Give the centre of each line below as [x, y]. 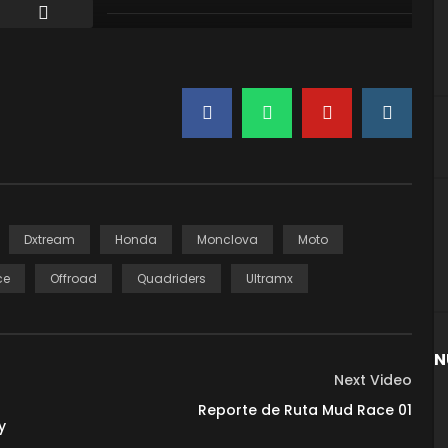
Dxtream [49, 240]
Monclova [227, 240]
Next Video [373, 380]
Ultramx [269, 279]
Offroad [73, 279]
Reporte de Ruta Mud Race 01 [305, 410]
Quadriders [171, 279]
